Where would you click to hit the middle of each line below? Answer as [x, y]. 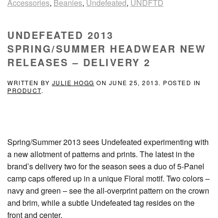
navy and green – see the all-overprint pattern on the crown [108, 190]
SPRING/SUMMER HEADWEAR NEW [107, 48]
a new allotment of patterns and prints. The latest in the [101, 154]
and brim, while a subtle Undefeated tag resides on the [101, 202]
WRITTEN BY [30, 82]
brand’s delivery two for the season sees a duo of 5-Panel [106, 166]
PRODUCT [24, 90]
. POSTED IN [180, 82]
